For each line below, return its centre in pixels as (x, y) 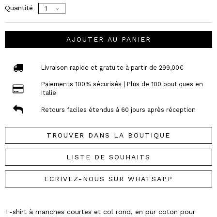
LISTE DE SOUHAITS (108, 157)
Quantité (19, 8)
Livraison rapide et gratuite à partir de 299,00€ (112, 67)
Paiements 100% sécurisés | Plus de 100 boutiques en (122, 84)
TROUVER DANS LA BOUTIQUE (108, 135)
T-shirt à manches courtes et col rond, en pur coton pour (100, 212)
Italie (48, 93)
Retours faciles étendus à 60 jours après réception (118, 109)
